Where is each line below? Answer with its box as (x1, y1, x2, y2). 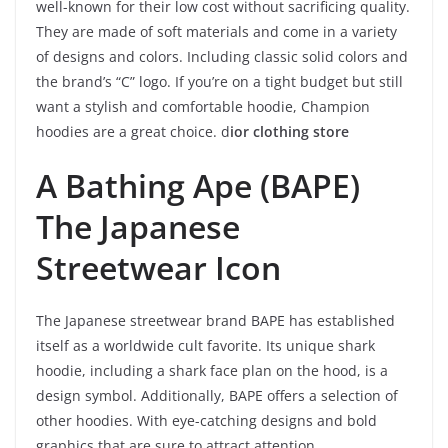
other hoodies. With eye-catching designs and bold (36, 410, 377, 430)
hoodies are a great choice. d (36, 121, 230, 141)
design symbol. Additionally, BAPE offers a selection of (36, 385, 398, 405)
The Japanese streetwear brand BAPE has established (36, 310, 395, 330)
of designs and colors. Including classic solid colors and (36, 46, 408, 66)
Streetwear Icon (36, 245, 281, 289)
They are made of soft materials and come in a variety (36, 21, 397, 41)
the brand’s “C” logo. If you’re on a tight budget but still (36, 71, 403, 91)
